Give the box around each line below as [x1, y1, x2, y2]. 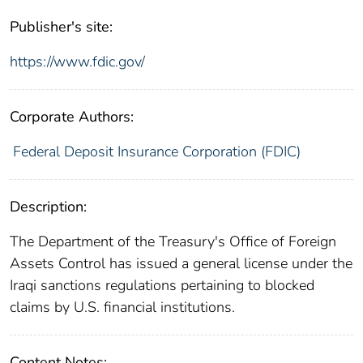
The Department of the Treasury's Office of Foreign [10, 231, 336, 251]
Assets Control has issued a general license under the [10, 253, 352, 273]
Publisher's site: [10, 16, 113, 36]
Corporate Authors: [10, 106, 134, 126]
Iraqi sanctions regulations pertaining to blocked [10, 275, 314, 295]
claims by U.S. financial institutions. [10, 297, 235, 317]
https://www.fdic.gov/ [10, 51, 145, 71]
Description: [10, 196, 87, 216]
